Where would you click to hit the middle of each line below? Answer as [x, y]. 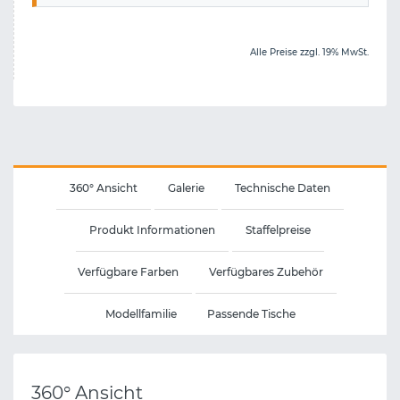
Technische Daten [283, 187]
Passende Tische [251, 313]
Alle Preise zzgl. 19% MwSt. [309, 52]
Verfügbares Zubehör [266, 271]
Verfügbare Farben [128, 271]
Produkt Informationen [152, 229]
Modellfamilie [141, 313]
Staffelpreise [278, 229]
